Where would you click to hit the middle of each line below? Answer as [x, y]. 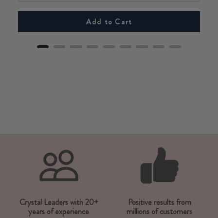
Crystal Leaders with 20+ [59, 202]
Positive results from [159, 202]
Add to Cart [109, 22]
